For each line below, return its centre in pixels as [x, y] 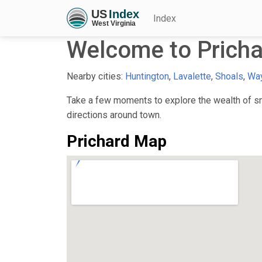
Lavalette [192, 76]
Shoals [229, 76]
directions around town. [114, 115]
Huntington [147, 76]
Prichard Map [117, 141]
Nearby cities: [96, 76]
